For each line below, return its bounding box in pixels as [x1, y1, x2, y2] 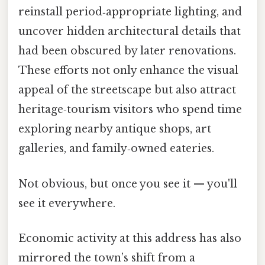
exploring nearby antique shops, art [18, 122, 211, 136]
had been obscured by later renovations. [18, 44, 236, 58]
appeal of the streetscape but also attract [18, 83, 236, 97]
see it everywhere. [18, 196, 115, 210]
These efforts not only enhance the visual [18, 64, 238, 77]
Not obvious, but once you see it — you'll [18, 177, 237, 190]
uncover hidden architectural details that [18, 25, 241, 38]
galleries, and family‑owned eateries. [18, 142, 214, 156]
